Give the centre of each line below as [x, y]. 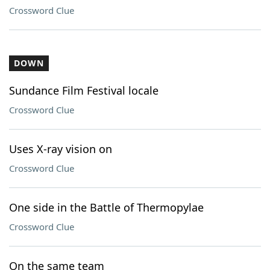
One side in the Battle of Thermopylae [106, 207]
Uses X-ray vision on [61, 149]
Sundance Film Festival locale [84, 90]
